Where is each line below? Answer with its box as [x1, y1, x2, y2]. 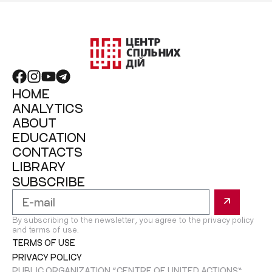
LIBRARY [12, 158, 66, 174]
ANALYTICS [12, 100, 83, 115]
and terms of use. [12, 223, 79, 234]
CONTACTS [12, 143, 83, 159]
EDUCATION [12, 129, 86, 144]
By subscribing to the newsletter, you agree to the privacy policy [12, 214, 254, 225]
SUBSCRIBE [12, 173, 85, 189]
